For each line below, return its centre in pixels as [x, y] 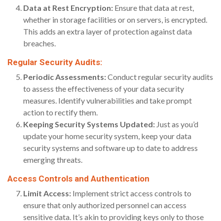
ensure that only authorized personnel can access [105, 205]
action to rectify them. [60, 112]
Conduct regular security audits [160, 77]
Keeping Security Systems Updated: [89, 124]
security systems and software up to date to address [110, 148]
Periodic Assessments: [65, 77]
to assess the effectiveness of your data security [104, 89]
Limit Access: [47, 193]
